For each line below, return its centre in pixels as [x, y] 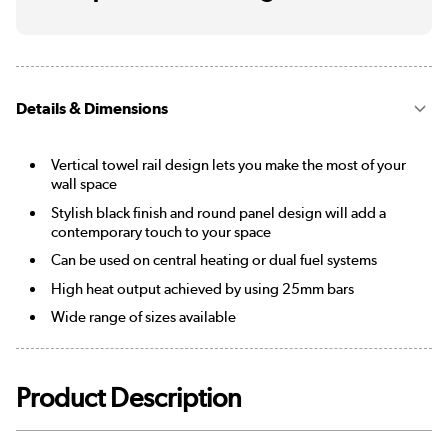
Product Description [129, 398]
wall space [83, 184]
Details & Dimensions [92, 108]
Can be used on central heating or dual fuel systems [213, 260]
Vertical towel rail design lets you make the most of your [228, 165]
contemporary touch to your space [160, 231]
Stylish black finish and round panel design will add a [218, 212]
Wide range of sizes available [143, 317]
